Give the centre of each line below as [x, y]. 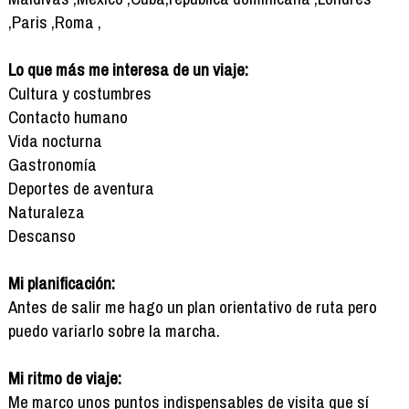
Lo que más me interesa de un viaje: [128, 69]
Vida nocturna [55, 140]
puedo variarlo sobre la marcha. [114, 330]
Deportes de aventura [81, 188]
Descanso [42, 235]
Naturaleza [46, 211]
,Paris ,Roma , [54, 21]
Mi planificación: [61, 283]
